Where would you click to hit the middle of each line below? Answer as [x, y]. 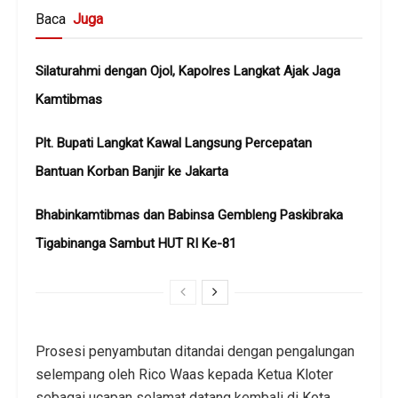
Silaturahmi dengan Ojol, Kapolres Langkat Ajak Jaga [188, 72]
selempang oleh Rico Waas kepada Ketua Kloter [184, 375]
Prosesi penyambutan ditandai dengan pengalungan [195, 352]
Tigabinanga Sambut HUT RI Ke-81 [136, 244]
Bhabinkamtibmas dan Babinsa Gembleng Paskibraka [189, 215]
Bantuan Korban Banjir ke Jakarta [132, 172]
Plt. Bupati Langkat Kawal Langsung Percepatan [174, 143]
